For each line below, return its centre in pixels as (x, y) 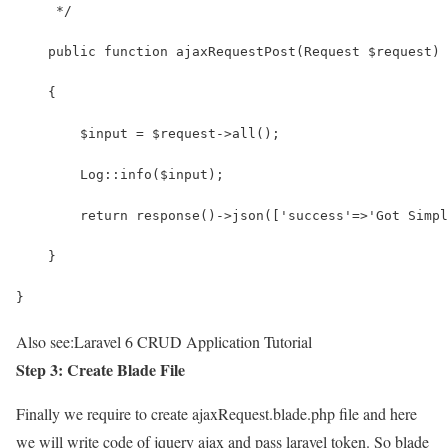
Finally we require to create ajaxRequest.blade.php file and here (216, 413)
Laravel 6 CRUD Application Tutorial (193, 341)
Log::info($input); (120, 174)
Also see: (45, 341)
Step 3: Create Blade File (100, 369)
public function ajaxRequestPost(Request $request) (228, 51)
